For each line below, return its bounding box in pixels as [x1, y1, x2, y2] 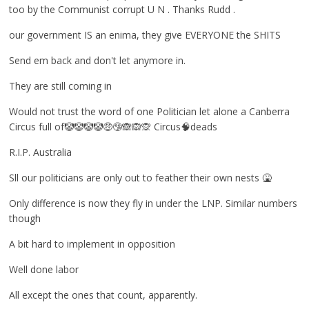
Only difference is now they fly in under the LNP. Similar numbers [9, 197, 298, 210]
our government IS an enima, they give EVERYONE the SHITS [9, 28, 281, 41]
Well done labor [9, 263, 79, 276]
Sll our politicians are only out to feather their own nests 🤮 [9, 171, 272, 184]
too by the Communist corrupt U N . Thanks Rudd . [9, 3, 236, 16]
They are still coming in [9, 79, 112, 92]
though [9, 212, 41, 225]
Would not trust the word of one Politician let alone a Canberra [9, 105, 290, 118]
